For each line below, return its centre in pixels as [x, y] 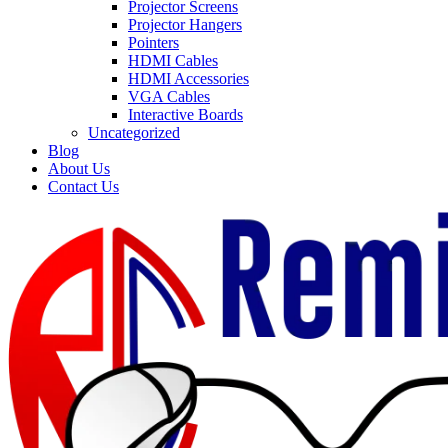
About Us [79, 168]
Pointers [153, 42]
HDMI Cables [173, 60]
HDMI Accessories [188, 78]
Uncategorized [134, 132]
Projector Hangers [185, 24]
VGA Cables [169, 96]
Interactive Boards [185, 114]
